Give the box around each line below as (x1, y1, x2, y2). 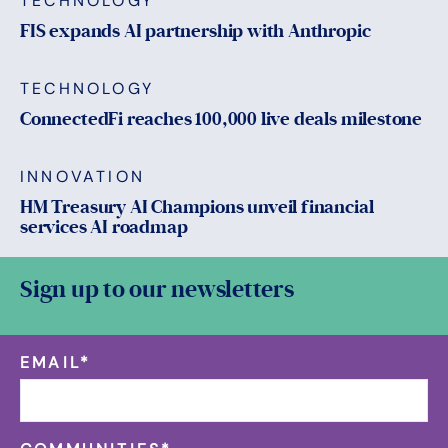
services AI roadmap (20, 216, 188, 239)
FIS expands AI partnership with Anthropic (20, 20, 371, 43)
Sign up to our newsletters (20, 275, 294, 305)
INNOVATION (20, 166, 145, 188)
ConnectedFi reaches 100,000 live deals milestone (20, 108, 423, 131)
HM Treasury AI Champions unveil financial (20, 196, 374, 219)
